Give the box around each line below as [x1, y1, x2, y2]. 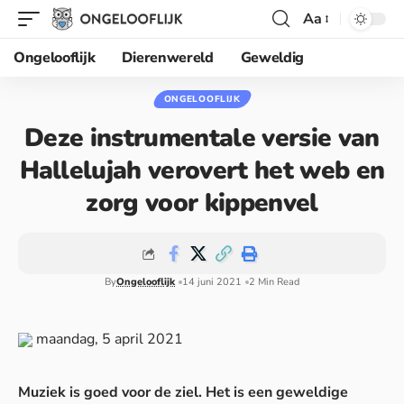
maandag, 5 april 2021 [32, 328, 183, 349]
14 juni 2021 [182, 275, 242, 289]
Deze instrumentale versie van [24, 121, 380, 155]
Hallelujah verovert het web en [19, 153, 385, 188]
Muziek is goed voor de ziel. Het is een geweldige [18, 382, 348, 402]
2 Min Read [249, 275, 299, 289]
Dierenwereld [122, 48, 214, 68]
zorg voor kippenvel [86, 186, 318, 220]
